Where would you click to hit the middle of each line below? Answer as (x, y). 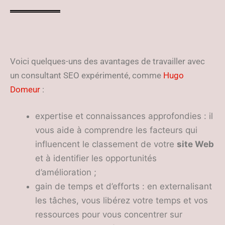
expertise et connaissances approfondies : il (124, 116)
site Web (195, 144)
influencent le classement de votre (106, 144)
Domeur (25, 89)
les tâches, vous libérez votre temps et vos (122, 200)
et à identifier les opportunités (96, 158)
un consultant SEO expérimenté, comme (87, 75)
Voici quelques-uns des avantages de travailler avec (107, 61)
